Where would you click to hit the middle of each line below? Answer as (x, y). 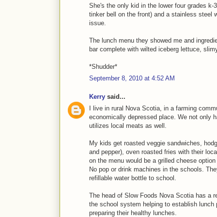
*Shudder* (103, 66)
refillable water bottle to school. (133, 178)
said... (115, 96)
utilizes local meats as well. (128, 126)
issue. (98, 23)
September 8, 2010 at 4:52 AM (132, 78)
